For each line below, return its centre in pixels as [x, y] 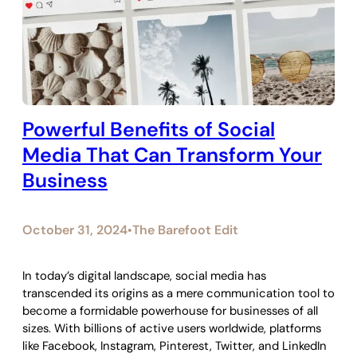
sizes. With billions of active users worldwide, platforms [172, 329]
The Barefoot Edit [185, 230]
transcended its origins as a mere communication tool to [178, 294]
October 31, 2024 [75, 230]
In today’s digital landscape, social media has [144, 276]
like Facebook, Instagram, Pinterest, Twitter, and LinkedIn [175, 346]
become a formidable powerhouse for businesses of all [170, 311]
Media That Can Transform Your [172, 155]
